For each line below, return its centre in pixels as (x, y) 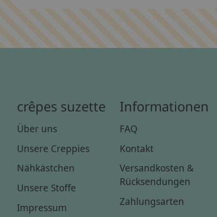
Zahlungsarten (152, 201)
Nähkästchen (46, 168)
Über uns (37, 129)
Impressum (42, 207)
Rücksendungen (155, 181)
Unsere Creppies (53, 148)
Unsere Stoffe (46, 188)
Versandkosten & (157, 168)
